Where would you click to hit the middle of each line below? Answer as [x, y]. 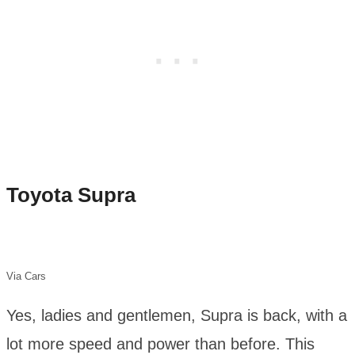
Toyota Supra [71, 195]
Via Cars [26, 277]
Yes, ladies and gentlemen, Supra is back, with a [177, 316]
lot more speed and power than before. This [160, 344]
